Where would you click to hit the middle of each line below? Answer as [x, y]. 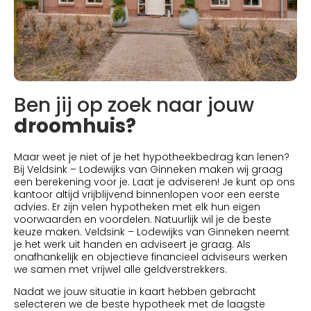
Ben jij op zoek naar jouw [134, 106]
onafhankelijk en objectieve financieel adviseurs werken [151, 257]
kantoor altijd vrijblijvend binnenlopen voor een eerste [147, 195]
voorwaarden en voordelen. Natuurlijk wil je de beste [143, 220]
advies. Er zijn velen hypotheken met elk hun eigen [137, 207]
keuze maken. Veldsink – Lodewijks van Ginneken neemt [152, 232]
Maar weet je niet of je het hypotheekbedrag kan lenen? [152, 157]
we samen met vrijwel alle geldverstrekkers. [120, 270]
